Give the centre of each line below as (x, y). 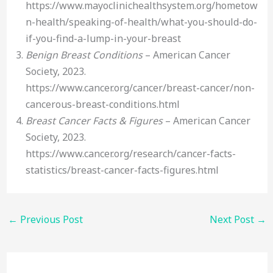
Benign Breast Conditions (84, 55)
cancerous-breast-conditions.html (102, 104)
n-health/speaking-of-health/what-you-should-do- (141, 22)
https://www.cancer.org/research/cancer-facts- (130, 153)
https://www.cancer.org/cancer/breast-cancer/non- (140, 87)
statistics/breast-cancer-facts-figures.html (122, 170)
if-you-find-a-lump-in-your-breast (103, 38)
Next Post (233, 219)
